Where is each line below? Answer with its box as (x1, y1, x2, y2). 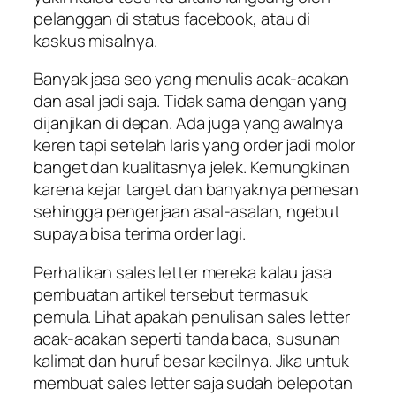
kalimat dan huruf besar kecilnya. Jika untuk (34, 348, 349, 372)
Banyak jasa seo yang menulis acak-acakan (34, 67, 349, 91)
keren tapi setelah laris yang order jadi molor (34, 133, 356, 157)
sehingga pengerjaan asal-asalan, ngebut (34, 200, 341, 224)
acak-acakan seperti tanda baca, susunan (34, 326, 341, 350)
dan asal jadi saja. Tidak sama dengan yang (34, 89, 346, 113)
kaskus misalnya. (34, 28, 157, 52)
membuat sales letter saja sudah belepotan (34, 370, 353, 394)
